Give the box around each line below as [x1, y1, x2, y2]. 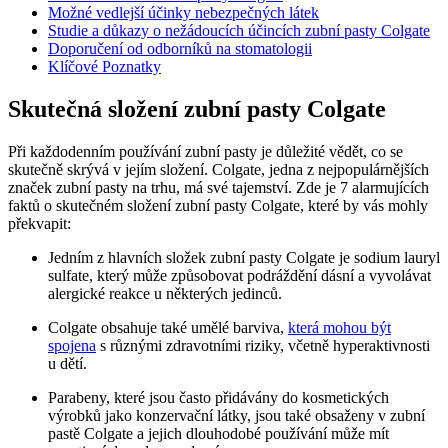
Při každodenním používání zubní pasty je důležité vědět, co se [8, 142, 403, 160]
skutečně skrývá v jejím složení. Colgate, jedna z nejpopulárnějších [8, 160, 429, 178]
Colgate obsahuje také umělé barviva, [48, 318, 288, 336]
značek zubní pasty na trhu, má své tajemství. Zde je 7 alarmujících [8, 178, 429, 196]
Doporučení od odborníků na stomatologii [48, 39, 312, 57]
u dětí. [48, 354, 87, 372]
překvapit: [8, 214, 71, 232]
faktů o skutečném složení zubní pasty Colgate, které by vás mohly [8, 196, 428, 214]
